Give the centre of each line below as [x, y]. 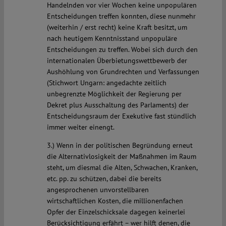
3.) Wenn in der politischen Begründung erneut [120, 146]
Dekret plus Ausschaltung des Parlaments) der [118, 105]
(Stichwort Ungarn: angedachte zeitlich [106, 83]
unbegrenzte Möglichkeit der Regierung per [114, 94]
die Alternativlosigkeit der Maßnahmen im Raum [121, 157]
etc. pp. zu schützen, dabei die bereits [104, 179]
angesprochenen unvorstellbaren [98, 190]
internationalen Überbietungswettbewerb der [117, 61]
